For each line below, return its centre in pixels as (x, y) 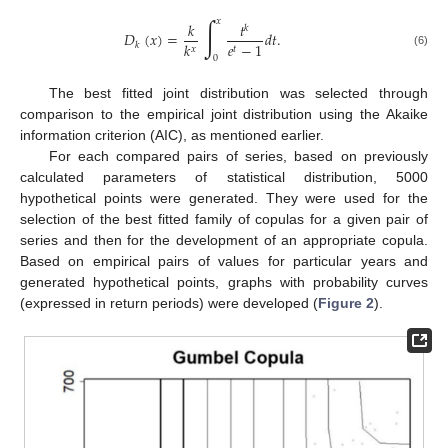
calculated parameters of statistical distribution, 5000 (224, 176)
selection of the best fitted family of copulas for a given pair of (224, 218)
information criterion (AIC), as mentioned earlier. (172, 134)
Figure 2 (346, 302)
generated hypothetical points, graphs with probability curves (224, 281)
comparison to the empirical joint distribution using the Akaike (224, 113)
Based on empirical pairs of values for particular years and (224, 260)
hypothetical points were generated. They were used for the (224, 197)
